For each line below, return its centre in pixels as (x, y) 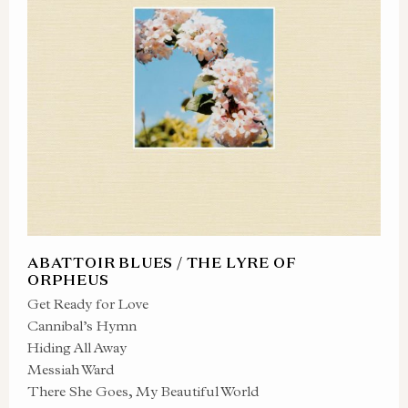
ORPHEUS (68, 280)
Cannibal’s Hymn (82, 326)
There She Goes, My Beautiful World (143, 391)
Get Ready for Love (88, 304)
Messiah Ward (71, 369)
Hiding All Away (77, 347)
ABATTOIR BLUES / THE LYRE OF (162, 262)
